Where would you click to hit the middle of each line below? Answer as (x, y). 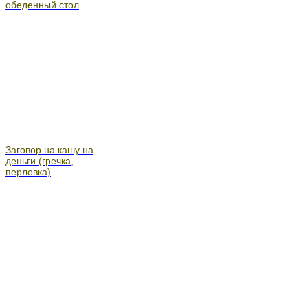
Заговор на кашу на (49, 150)
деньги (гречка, (40, 161)
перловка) (28, 172)
